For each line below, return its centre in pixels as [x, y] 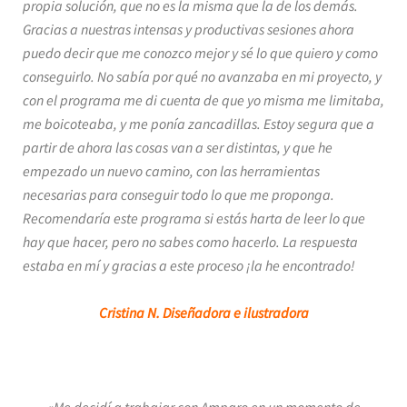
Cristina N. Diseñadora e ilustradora [203, 313]
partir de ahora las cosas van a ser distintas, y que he [178, 147]
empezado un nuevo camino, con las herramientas [171, 171]
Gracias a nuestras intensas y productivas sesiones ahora [189, 29]
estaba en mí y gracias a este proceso [133, 265]
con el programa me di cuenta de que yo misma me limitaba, [203, 100]
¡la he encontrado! [299, 265]
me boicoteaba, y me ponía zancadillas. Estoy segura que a [199, 124]
